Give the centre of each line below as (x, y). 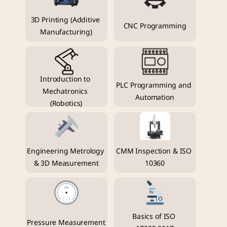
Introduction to (65, 80)
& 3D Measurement (66, 163)
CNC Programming (155, 26)
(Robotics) (66, 104)
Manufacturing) (66, 32)
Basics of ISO (154, 217)
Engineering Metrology (66, 151)
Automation (155, 98)
